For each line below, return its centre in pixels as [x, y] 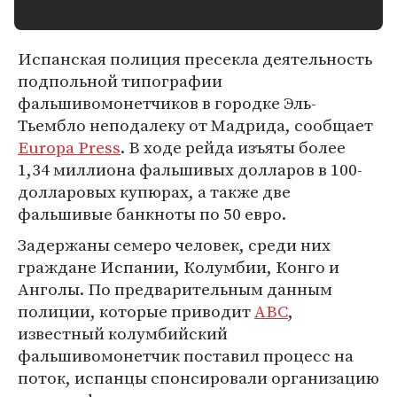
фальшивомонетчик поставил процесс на [186, 355]
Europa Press [69, 147]
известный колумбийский [123, 333]
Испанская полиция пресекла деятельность [195, 58]
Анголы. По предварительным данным [175, 289]
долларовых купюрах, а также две [154, 191]
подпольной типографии [120, 81]
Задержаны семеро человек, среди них [174, 245]
